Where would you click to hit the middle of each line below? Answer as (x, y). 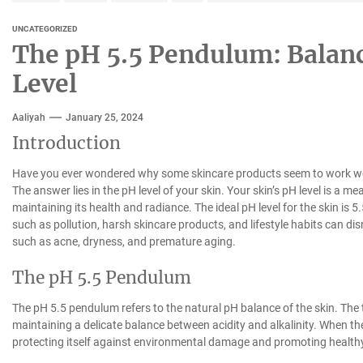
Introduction (66, 143)
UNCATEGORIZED (45, 28)
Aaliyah (28, 117)
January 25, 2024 (104, 117)
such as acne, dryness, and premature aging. (124, 241)
